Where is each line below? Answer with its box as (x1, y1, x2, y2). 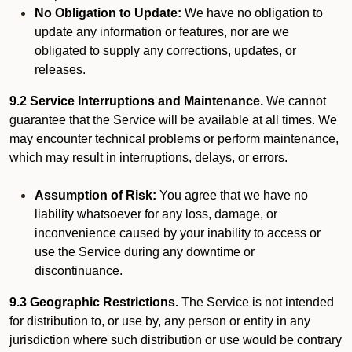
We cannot (263, 94, 326, 108)
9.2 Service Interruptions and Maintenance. (9, 94, 263, 108)
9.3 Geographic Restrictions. (9, 295, 178, 309)
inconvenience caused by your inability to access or (35, 226, 321, 240)
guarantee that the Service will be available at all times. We (9, 113, 337, 126)
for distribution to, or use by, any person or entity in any (9, 314, 310, 328)
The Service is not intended (178, 295, 334, 309)
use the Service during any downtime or (35, 245, 255, 258)
